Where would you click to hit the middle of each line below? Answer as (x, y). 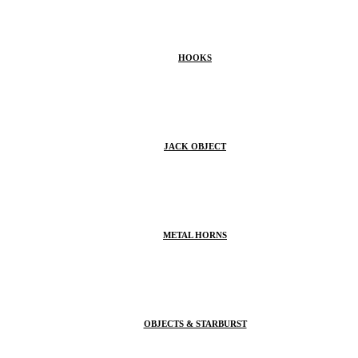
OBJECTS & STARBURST (195, 324)
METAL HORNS (195, 235)
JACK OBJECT (195, 147)
